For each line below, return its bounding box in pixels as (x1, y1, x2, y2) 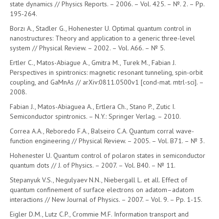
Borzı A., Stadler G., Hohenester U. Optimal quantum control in (10, 24, 191, 33)
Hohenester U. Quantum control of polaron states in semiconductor (10, 151, 205, 160)
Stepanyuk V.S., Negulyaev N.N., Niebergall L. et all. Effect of (10, 175, 187, 184)
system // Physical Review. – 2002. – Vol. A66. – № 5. (10, 44, 165, 52)
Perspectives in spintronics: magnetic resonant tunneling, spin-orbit (10, 68, 203, 77)
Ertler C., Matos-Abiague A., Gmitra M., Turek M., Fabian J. (10, 58, 175, 67)
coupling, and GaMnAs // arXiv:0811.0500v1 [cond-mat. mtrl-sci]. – (10, 78, 203, 87)
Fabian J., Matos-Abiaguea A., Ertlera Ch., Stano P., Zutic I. (10, 102, 175, 111)
